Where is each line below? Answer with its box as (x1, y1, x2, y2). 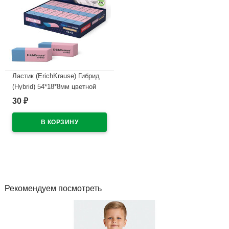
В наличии (22, 112, 54, 120)
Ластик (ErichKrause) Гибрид (12, 72, 100, 80)
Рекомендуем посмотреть (5, 184, 102, 193)
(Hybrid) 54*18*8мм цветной (12, 82, 96, 90)
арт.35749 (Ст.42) (12, 93, 64, 101)
